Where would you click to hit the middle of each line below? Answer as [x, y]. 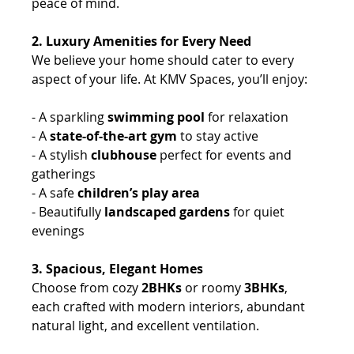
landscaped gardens [168, 211]
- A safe [55, 192]
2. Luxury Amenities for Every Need [142, 41]
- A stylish [62, 154]
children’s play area [141, 192]
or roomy [212, 287]
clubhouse [124, 154]
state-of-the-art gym [114, 136]
